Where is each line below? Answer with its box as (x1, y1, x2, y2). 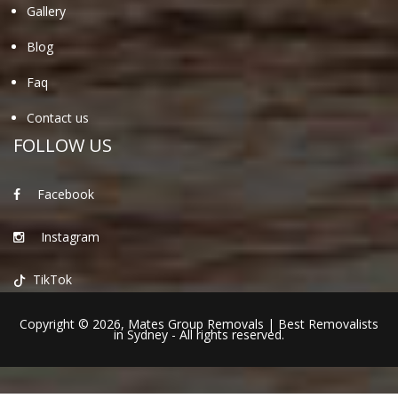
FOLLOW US (13, 133, 112, 158)
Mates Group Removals (128, 315, 264, 333)
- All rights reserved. (168, 326, 284, 344)
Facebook (34, 186, 94, 203)
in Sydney (114, 326, 168, 344)
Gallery (27, 3, 66, 20)
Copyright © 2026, (20, 315, 128, 333)
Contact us (27, 109, 89, 127)
